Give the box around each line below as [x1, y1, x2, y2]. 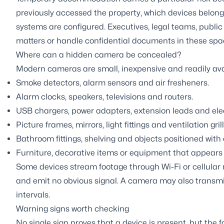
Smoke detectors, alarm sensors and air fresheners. [16, 77, 209, 87]
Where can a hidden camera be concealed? [16, 49, 181, 59]
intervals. [16, 189, 50, 199]
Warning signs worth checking [16, 203, 129, 213]
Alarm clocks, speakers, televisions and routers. [16, 91, 193, 101]
